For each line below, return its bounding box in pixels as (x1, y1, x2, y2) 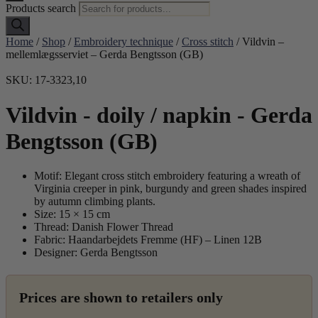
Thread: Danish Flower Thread (34, 221, 173, 234)
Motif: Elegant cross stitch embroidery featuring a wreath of (34, 170, 300, 182)
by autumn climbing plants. (34, 195, 155, 208)
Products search (6, 2, 79, 15)
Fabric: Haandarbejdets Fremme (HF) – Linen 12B (34, 234, 262, 246)
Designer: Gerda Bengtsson (34, 246, 158, 259)
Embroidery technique (74, 35, 173, 48)
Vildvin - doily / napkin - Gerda (6, 102, 312, 128)
